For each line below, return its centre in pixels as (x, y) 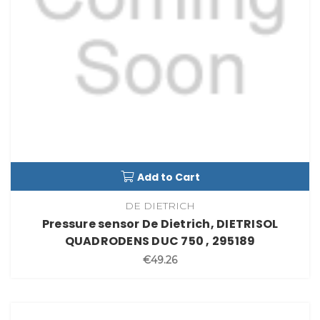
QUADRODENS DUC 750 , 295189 (160, 241)
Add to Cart (168, 177)
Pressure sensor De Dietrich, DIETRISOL (160, 224)
